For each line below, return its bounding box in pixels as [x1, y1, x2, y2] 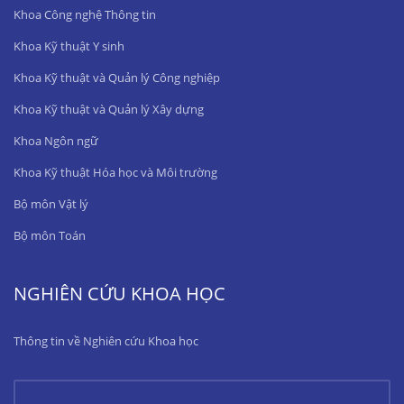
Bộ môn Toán [14, 227, 86, 243]
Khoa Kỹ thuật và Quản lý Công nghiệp [14, 69, 220, 86]
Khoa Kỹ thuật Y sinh [14, 38, 124, 54]
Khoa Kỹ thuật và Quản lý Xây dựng [14, 101, 204, 117]
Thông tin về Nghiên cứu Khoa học [14, 333, 198, 349]
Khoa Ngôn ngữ [14, 133, 98, 149]
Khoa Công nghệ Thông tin [14, 6, 156, 23]
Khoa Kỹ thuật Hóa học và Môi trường [14, 164, 217, 180]
